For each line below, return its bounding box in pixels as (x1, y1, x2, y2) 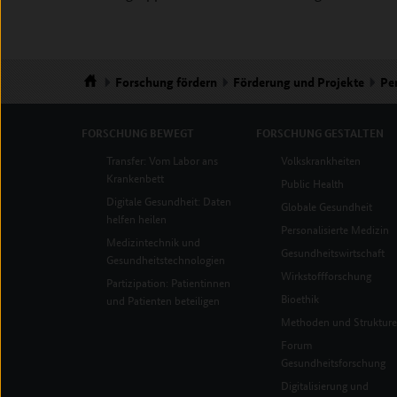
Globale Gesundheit (280, 198, 372, 214)
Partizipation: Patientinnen (106, 274, 230, 291)
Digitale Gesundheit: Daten (106, 192, 231, 209)
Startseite (81, 87, 133, 105)
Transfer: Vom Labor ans (106, 152, 218, 168)
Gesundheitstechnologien (106, 251, 225, 268)
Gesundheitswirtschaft (280, 244, 385, 261)
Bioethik (280, 290, 319, 307)
